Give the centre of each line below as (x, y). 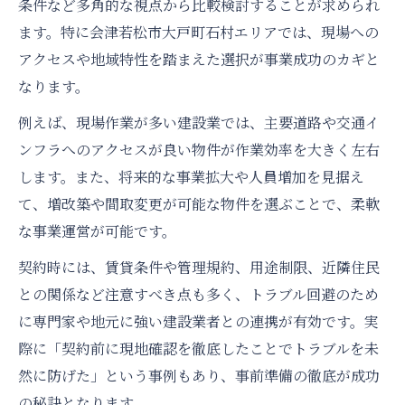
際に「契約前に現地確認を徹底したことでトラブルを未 (198, 349)
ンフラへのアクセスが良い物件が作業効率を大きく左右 (199, 150)
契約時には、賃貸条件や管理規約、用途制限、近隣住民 (199, 268)
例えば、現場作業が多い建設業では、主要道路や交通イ (199, 123)
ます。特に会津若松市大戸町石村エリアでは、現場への (198, 33)
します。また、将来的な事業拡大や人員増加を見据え (191, 177)
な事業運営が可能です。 (97, 231)
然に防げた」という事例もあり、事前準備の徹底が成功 (199, 376)
